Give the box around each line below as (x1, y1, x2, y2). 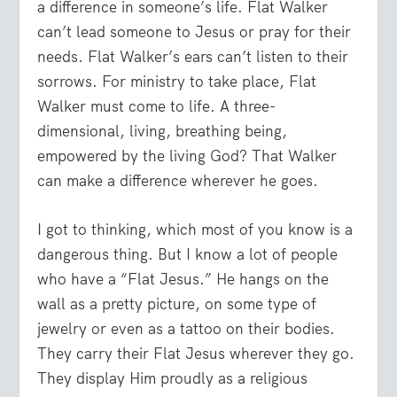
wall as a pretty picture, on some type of (37, 293, 317, 314)
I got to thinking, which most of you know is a (37, 219, 354, 239)
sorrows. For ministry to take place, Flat (37, 71, 317, 91)
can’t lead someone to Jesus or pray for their (37, 21, 352, 42)
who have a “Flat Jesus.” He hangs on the (37, 269, 330, 289)
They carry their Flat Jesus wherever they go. (37, 343, 355, 363)
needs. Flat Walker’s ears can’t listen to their (37, 46, 349, 66)
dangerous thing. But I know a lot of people (37, 244, 339, 264)
